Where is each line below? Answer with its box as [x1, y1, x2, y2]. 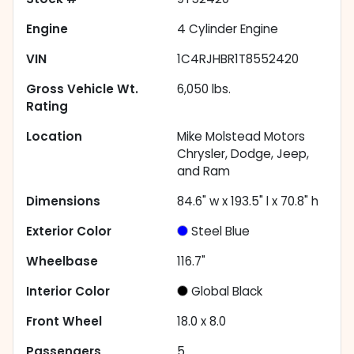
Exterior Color [26, 223, 111, 240]
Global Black [191, 283, 262, 300]
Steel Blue [191, 223, 250, 240]
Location [26, 128, 82, 145]
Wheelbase [26, 253, 98, 270]
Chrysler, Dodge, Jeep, [177, 145, 309, 163]
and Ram [177, 163, 230, 180]
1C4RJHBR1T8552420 [177, 51, 299, 68]
